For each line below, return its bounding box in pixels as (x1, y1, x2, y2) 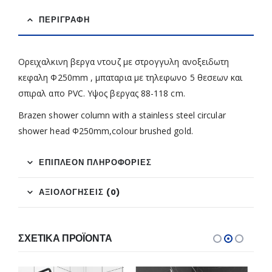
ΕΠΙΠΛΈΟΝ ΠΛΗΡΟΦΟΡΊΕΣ (38, 157, 152, 169)
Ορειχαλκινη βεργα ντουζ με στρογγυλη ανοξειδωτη (18, 56, 229, 68)
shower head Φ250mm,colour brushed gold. (18, 125, 193, 137)
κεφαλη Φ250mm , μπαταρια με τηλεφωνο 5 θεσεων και (18, 72, 243, 84)
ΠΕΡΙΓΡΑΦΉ (38, 14, 90, 26)
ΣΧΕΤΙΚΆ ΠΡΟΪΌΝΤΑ (18, 231, 112, 246)
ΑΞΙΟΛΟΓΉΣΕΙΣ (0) (38, 186, 121, 199)
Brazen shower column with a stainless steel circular (18, 109, 226, 121)
